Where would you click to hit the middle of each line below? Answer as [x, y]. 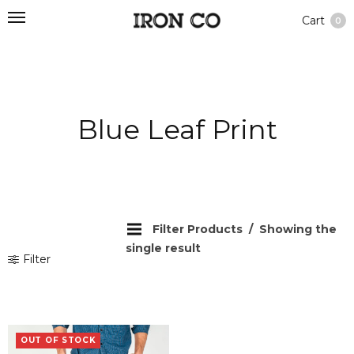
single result [164, 249]
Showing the [297, 230]
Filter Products [200, 230]
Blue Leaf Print [177, 129]
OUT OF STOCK [58, 341]
